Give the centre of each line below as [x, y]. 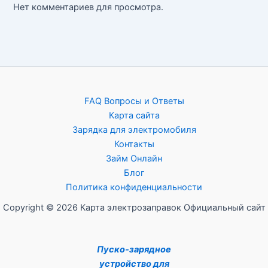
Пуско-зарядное [134, 250]
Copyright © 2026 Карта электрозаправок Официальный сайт [134, 208]
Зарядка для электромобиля [134, 130]
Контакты [134, 144]
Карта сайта [134, 116]
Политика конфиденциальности [134, 188]
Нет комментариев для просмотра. [89, 7]
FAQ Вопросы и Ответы [134, 101]
